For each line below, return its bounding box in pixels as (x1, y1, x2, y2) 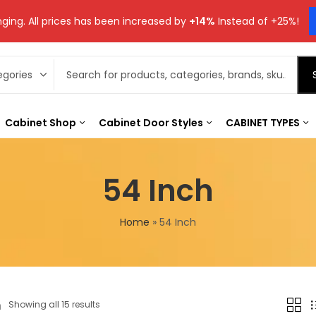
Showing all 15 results (8, 298, 100, 310)
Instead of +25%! (214, 14, 299, 28)
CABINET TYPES (226, 115, 300, 130)
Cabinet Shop (5, 115, 76, 130)
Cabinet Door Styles (99, 115, 203, 130)
